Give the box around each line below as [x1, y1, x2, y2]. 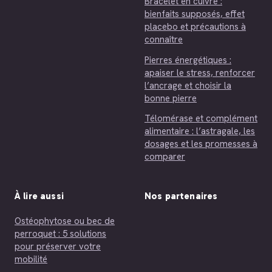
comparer [144, 151, 185, 163]
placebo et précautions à [144, 21, 246, 33]
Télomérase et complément [144, 112, 257, 125]
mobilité [15, 253, 47, 266]
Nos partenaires [144, 190, 218, 202]
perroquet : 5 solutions [15, 228, 106, 240]
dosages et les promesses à [144, 138, 257, 151]
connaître [144, 33, 183, 46]
